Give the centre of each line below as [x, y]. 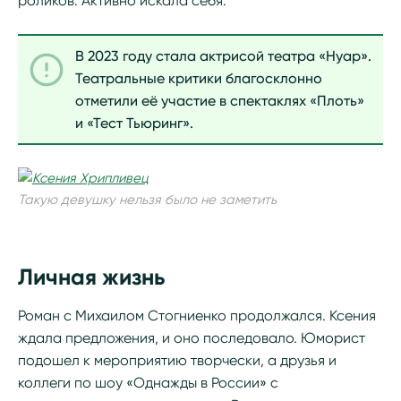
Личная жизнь [91, 277]
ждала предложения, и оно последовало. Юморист [192, 338]
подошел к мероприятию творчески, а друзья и [177, 360]
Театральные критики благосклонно [199, 78]
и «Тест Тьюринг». [134, 123]
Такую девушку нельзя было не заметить [147, 200]
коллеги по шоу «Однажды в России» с [148, 383]
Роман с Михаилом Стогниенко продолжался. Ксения [197, 316]
